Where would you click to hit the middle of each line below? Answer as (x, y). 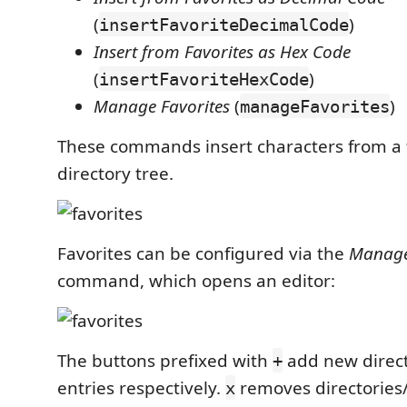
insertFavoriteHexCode (204, 79)
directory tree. (115, 173)
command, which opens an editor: (196, 280)
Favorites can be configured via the (203, 253)
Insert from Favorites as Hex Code (222, 51)
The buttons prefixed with (165, 360)
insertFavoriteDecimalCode (224, 24)
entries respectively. (141, 387)
